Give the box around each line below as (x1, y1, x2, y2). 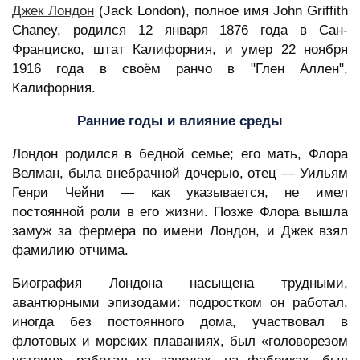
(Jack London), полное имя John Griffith (94, 3, 348, 19)
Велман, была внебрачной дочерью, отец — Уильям (12, 166, 348, 182)
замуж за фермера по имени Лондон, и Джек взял (12, 223, 348, 239)
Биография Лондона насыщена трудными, (12, 276, 348, 292)
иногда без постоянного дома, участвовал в (12, 314, 348, 330)
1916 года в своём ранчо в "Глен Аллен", (12, 61, 348, 77)
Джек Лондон (12, 3, 94, 19)
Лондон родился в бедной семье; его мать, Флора (12, 146, 348, 162)
